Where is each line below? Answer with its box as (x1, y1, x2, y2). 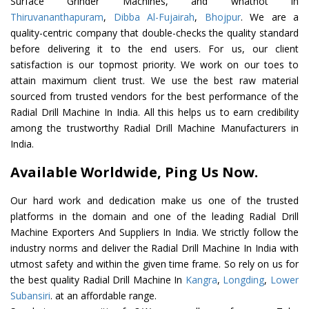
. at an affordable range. (50, 289, 157, 303)
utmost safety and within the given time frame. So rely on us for (10, 257, 299, 271)
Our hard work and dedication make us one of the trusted (10, 194, 299, 208)
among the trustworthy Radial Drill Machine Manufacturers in (10, 121, 299, 135)
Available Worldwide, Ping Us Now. (10, 163, 258, 182)
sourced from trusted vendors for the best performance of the (10, 90, 299, 103)
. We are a (240, 10, 299, 24)
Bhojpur (204, 10, 241, 24)
